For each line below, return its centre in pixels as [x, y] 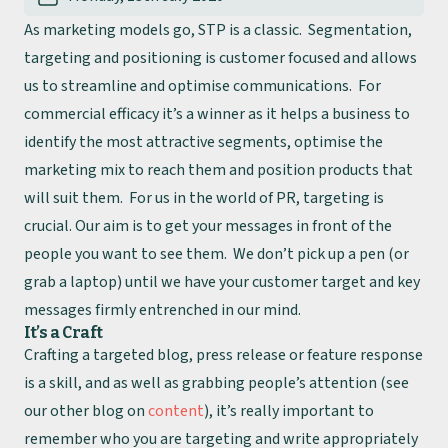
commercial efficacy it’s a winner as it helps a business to [217, 114]
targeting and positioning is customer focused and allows [220, 58]
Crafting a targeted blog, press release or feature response [223, 355]
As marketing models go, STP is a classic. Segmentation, [218, 30]
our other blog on [86, 411]
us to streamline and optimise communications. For [202, 86]
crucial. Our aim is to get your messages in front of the [208, 226]
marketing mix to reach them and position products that [218, 170]
